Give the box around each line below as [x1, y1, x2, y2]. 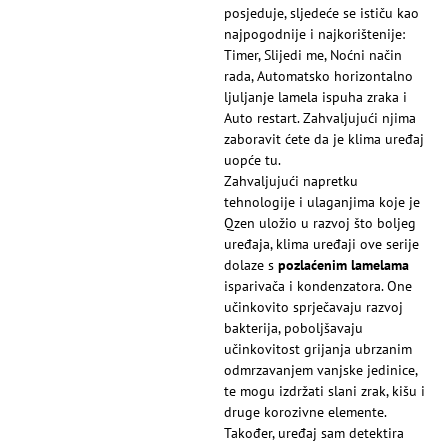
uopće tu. [224, 151, 281, 170]
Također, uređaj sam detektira [224, 424, 404, 443]
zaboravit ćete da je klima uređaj [224, 130, 424, 149]
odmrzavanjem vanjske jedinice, [224, 361, 417, 380]
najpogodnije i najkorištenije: [224, 25, 405, 44]
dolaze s [224, 256, 278, 275]
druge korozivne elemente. [224, 403, 386, 422]
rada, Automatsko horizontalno [224, 67, 413, 86]
